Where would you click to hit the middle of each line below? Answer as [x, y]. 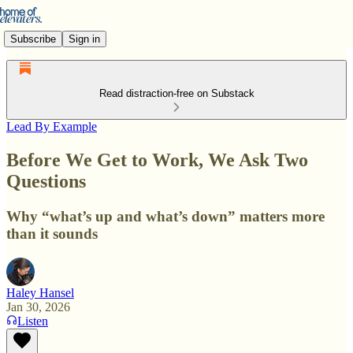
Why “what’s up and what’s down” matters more [165, 216]
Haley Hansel [40, 292]
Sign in [84, 39]
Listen [33, 321]
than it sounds [52, 233]
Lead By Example [52, 126]
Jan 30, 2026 [38, 307]
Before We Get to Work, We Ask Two [157, 160]
